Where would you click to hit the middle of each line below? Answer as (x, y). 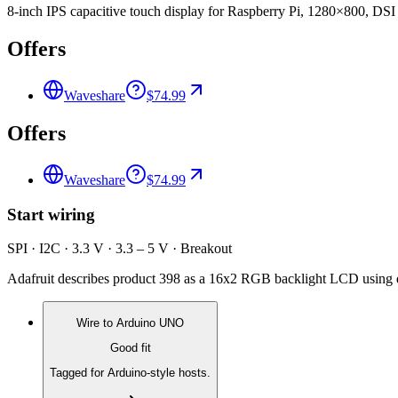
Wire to (96, 322)
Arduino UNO (150, 322)
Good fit (130, 347)
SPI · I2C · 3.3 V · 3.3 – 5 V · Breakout (119, 249)
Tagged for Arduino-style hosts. (130, 373)
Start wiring (51, 214)
